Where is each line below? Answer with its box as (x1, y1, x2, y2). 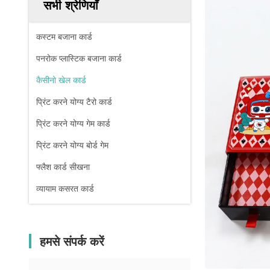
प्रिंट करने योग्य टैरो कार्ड (36, 97, 112, 107)
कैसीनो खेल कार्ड (36, 75, 86, 85)
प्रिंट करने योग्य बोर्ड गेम (36, 140, 108, 150)
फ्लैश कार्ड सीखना (36, 162, 90, 172)
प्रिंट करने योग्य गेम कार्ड (36, 119, 110, 128)
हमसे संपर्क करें (40, 235, 104, 248)
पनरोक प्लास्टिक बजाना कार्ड (36, 54, 122, 63)
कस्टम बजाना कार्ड (36, 32, 92, 42)
